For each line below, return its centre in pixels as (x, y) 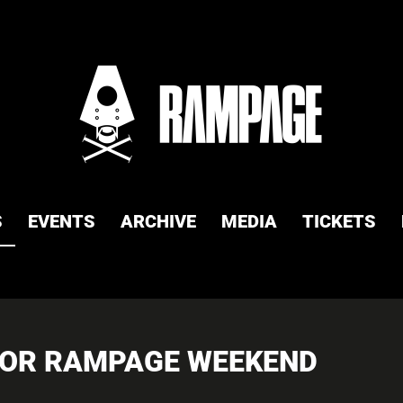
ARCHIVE (158, 221)
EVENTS (61, 221)
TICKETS (339, 221)
